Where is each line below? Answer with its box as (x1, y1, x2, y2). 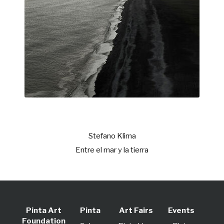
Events (168, 206, 194, 215)
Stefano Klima (88, 131, 136, 140)
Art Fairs (118, 206, 153, 215)
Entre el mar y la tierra (75, 145, 148, 154)
